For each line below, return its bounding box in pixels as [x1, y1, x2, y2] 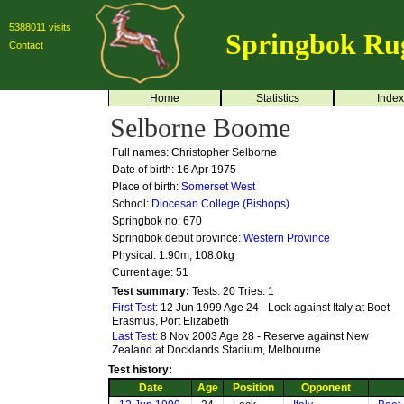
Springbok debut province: [112, 232, 243, 244]
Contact [9, 40, 43, 50]
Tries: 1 [235, 285, 274, 298]
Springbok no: [112, 215, 183, 227]
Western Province [243, 232, 330, 244]
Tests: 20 [192, 285, 235, 298]
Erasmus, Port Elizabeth [112, 315, 229, 327]
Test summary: [112, 285, 192, 298]
